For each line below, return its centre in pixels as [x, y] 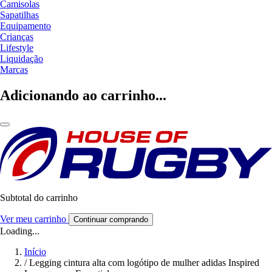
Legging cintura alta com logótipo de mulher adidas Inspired [144, 262]
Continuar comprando [111, 219]
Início [35, 251]
